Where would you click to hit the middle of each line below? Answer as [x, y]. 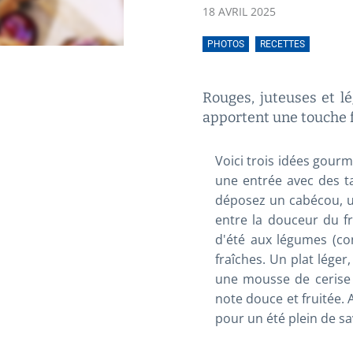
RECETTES [282, 44]
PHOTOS [226, 44]
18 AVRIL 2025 [239, 11]
